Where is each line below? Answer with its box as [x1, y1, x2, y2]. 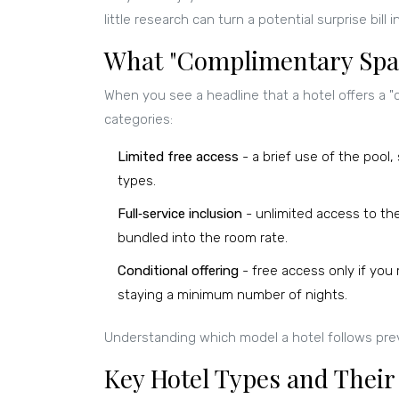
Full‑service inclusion [118, 205, 242, 222]
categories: [104, 110, 173, 127]
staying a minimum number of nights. [118, 286, 347, 303]
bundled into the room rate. [118, 229, 288, 246]
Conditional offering [118, 262, 239, 279]
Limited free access [118, 148, 239, 165]
